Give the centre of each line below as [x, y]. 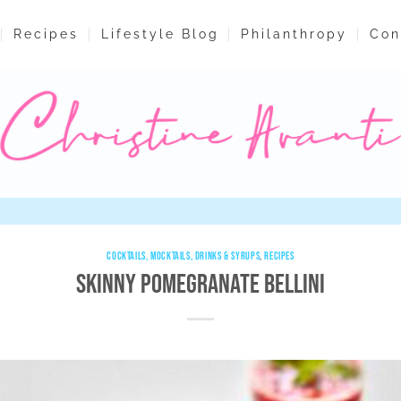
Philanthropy [294, 34]
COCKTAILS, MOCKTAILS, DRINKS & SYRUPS [183, 256]
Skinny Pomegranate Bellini [200, 285]
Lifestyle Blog [160, 34]
